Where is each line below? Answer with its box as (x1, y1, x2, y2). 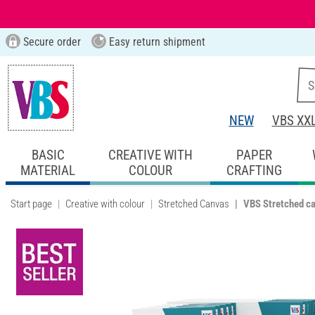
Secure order (20, 35, 81, 49)
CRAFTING (226, 162, 282, 179)
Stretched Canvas (158, 197, 229, 210)
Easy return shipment (105, 35, 205, 49)
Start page (11, 197, 52, 210)
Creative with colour (65, 197, 145, 210)
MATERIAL (20, 162, 76, 179)
